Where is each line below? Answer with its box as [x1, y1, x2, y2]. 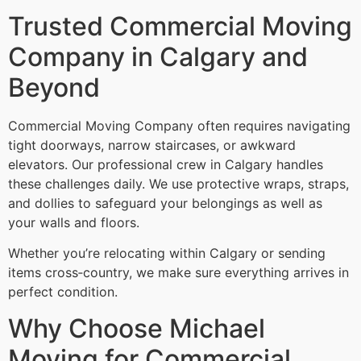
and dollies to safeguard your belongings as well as [8, 194, 322, 211]
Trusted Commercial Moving [8, 10, 352, 42]
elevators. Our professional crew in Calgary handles [8, 156, 323, 172]
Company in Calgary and [8, 40, 308, 73]
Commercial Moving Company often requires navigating [8, 117, 351, 134]
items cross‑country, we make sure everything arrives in [8, 264, 349, 281]
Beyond [8, 71, 100, 103]
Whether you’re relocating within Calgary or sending [8, 245, 326, 262]
